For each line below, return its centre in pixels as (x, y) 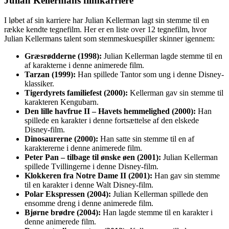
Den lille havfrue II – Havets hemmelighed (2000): (110, 111)
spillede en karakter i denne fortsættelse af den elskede (112, 120)
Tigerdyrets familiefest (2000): (76, 93)
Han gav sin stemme (186, 175)
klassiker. (39, 83)
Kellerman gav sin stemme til (176, 93)
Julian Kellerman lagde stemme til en (162, 56)
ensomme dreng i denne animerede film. (89, 203)
